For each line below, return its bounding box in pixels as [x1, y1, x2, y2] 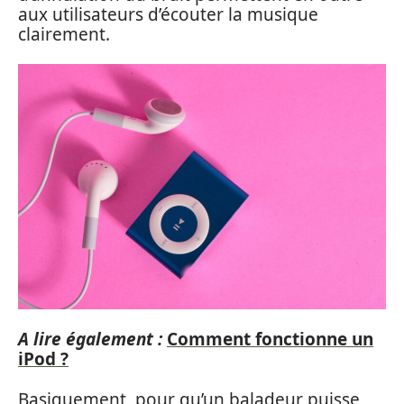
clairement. [18, 22, 110, 46]
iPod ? [18, 347, 69, 372]
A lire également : [18, 327, 162, 352]
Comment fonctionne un [167, 327, 373, 352]
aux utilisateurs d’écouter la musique [18, 2, 318, 26]
